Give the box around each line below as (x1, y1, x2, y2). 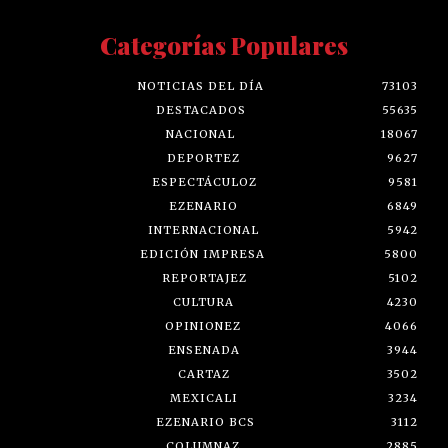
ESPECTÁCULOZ (151, 174, 257, 189)
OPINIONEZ (164, 318, 241, 333)
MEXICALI (170, 390, 238, 405)
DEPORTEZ (167, 150, 240, 165)
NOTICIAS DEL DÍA (138, 78, 264, 93)
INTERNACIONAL (148, 222, 259, 237)
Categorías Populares (100, 28, 348, 61)
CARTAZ (177, 366, 230, 381)
